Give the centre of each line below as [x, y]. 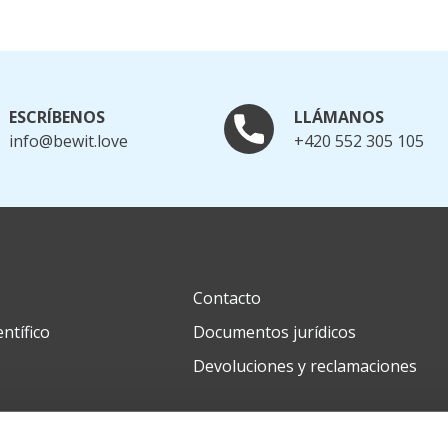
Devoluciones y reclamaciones [304, 366]
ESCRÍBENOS [57, 117]
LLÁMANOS [339, 117]
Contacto [226, 298]
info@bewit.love [68, 141]
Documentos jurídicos [274, 332]
